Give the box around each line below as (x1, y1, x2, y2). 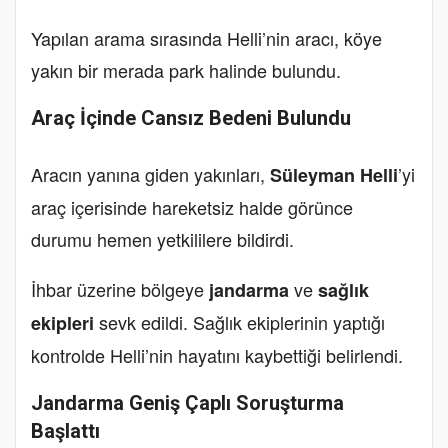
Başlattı (31, 418, 100, 443)
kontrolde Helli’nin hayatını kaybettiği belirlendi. (31, 341, 403, 368)
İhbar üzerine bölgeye (31, 275, 209, 302)
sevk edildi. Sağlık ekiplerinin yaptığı (94, 308, 385, 335)
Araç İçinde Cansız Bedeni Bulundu (31, 105, 351, 130)
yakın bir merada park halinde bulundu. (31, 56, 341, 83)
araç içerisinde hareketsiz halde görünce (31, 193, 353, 220)
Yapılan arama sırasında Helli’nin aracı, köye (31, 24, 382, 51)
